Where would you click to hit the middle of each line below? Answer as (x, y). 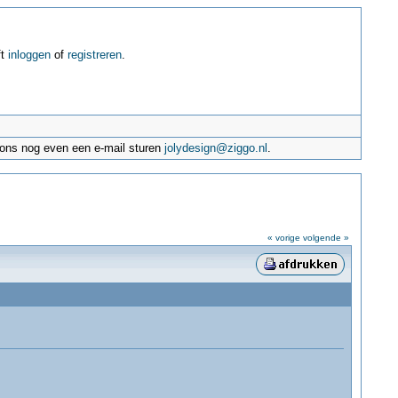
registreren (94, 55)
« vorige (283, 238)
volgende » (326, 238)
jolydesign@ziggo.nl (216, 148)
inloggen (29, 55)
